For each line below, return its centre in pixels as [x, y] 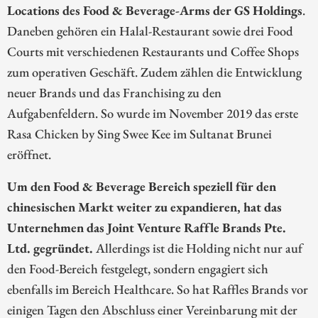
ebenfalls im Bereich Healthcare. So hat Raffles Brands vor [158, 289]
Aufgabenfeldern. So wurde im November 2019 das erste [153, 113]
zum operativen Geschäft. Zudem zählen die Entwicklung [154, 71]
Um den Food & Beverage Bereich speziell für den [142, 186]
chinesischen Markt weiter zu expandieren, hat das [144, 206]
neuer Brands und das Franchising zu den [114, 92]
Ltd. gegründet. [50, 247]
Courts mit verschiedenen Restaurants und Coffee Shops [153, 51]
